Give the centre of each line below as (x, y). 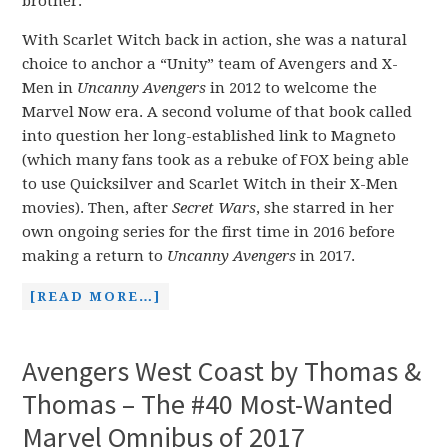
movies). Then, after (97, 207)
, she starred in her (325, 207)
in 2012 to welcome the (294, 87)
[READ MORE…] (96, 296)
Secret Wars (214, 207)
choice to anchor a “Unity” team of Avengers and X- (210, 63)
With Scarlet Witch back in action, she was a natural (215, 39)
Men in (50, 87)
